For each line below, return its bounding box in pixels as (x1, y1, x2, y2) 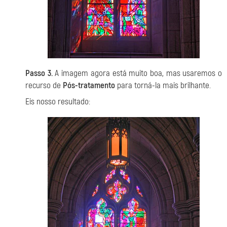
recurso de (25, 80, 63, 91)
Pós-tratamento (63, 80, 115, 91)
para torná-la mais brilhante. (115, 80, 211, 91)
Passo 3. (25, 68, 53, 79)
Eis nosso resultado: (25, 96, 90, 107)
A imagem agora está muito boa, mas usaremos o (52, 68, 222, 79)
